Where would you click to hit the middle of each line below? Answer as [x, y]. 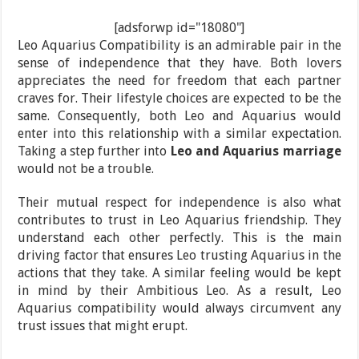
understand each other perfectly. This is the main [179, 237]
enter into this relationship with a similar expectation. [179, 133]
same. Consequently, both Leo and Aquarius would [179, 115]
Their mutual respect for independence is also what [179, 202]
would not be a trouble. [86, 168]
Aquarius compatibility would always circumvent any [179, 308]
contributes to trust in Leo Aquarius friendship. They [179, 220]
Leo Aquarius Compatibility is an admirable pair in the [179, 45]
